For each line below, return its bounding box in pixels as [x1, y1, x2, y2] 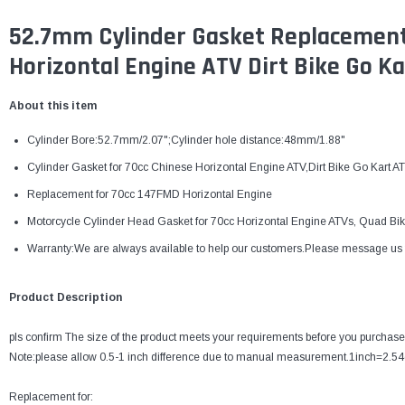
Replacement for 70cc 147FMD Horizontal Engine [27, 188, 272, 202]
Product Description [9, 291, 122, 305]
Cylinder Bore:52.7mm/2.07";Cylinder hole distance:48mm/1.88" [27, 134, 345, 147]
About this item [9, 99, 97, 113]
